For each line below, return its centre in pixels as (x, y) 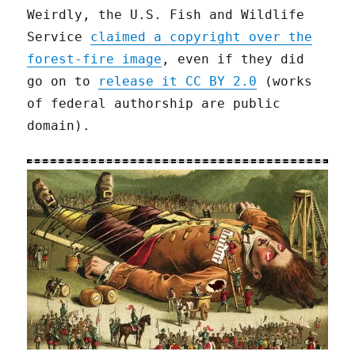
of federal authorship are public (154, 104)
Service (59, 37)
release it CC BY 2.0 (178, 82)
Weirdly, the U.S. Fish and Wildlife (166, 15)
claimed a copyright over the (202, 37)
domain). (59, 126)
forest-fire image (95, 59)
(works (285, 82)
